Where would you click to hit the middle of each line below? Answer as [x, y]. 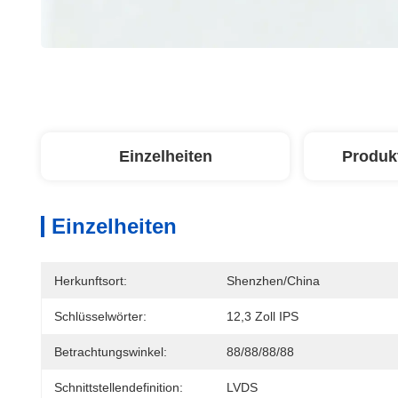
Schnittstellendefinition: [119, 387]
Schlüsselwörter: [100, 316]
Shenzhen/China [273, 281]
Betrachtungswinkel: [111, 352]
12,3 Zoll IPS [263, 316]
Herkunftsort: [91, 281]
